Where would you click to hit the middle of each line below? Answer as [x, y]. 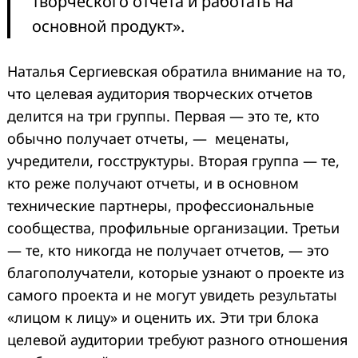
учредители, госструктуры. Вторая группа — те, [173, 160]
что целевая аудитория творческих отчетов [160, 93]
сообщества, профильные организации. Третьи [173, 227]
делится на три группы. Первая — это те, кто [163, 115]
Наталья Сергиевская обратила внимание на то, [177, 71]
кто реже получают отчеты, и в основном [153, 183]
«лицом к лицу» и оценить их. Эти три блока [163, 317]
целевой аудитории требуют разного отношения [177, 339]
